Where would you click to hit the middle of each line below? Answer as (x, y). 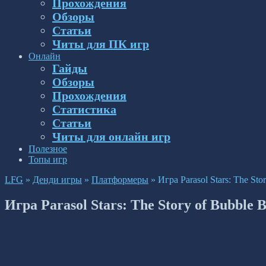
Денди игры (57, 180)
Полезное (48, 149)
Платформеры (120, 180)
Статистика (84, 109)
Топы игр (48, 159)
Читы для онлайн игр (111, 137)
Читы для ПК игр (101, 44)
